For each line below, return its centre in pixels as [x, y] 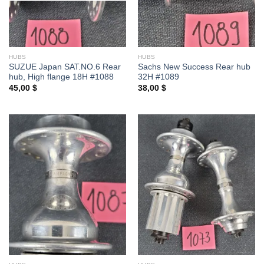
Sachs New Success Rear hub [194, 67]
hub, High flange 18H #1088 [61, 77]
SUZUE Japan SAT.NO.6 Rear [65, 67]
